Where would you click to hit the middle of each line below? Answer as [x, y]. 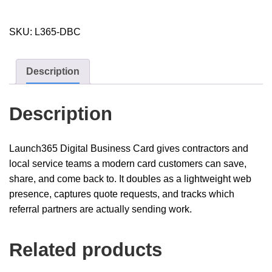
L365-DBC [58, 32]
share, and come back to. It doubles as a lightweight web [130, 179]
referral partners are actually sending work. [100, 209]
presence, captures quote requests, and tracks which [122, 194]
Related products [86, 250]
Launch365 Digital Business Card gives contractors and [129, 149]
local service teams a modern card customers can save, [128, 164]
